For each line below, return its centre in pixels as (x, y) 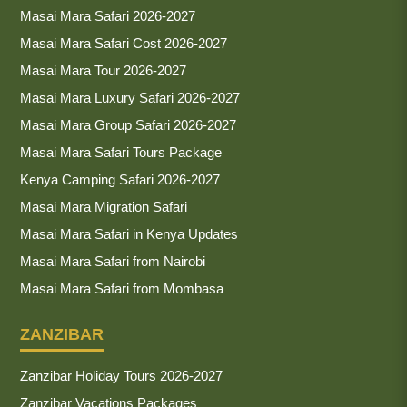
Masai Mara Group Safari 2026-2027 (128, 124)
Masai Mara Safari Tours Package (121, 152)
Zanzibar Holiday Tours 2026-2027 (121, 375)
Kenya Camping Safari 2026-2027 (120, 179)
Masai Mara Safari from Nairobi (113, 261)
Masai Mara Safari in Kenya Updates (129, 233)
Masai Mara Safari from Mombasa (122, 288)
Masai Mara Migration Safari (104, 206)
